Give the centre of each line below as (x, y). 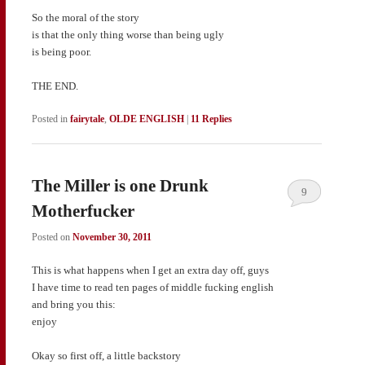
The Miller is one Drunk (120, 186)
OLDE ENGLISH (146, 119)
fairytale (87, 119)
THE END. (55, 86)
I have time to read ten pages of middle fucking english (152, 287)
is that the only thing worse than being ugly (128, 34)
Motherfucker (83, 211)
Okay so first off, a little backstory (106, 356)
